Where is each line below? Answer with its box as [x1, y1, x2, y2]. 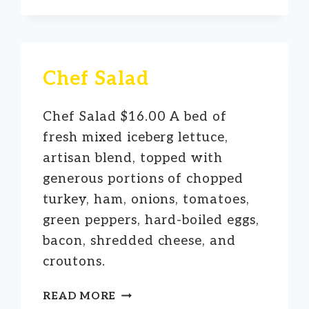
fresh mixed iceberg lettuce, [43, 129, 228, 146]
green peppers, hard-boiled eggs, [43, 212, 259, 228]
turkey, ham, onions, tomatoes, [43, 191, 250, 208]
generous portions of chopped [43, 170, 243, 187]
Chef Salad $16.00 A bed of [43, 108, 228, 125]
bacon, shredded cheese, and [43, 232, 236, 249]
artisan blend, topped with [43, 150, 223, 166]
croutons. [43, 253, 106, 270]
